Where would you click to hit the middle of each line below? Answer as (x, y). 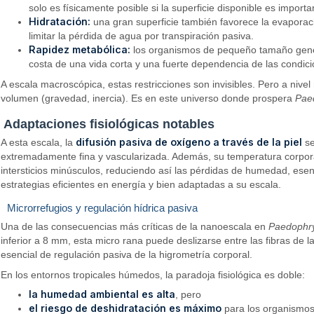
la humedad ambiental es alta (102, 294)
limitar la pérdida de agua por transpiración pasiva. (142, 36)
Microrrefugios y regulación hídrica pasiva (102, 208)
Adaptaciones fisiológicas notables (109, 124)
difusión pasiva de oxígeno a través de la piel (189, 142)
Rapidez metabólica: (80, 50)
